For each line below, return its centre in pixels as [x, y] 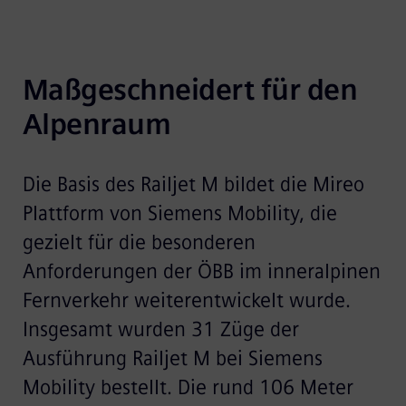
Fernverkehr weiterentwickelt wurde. [186, 300]
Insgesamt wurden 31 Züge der [160, 329]
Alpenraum [97, 124]
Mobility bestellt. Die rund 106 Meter [188, 387]
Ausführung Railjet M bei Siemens [172, 358]
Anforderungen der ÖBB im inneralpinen [201, 271]
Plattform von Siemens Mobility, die [179, 213]
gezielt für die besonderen [139, 242]
